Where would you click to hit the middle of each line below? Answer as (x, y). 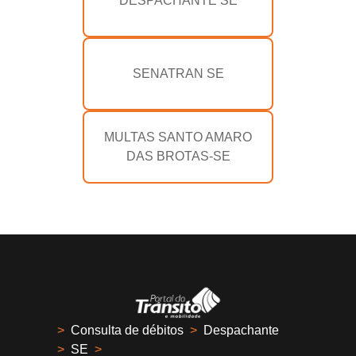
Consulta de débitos (127, 330)
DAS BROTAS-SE (178, 156)
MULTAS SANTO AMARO (178, 137)
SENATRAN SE (178, 73)
